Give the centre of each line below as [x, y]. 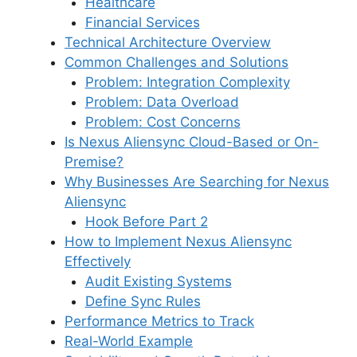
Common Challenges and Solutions [177, 63]
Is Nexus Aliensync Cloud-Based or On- [192, 142]
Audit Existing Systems [158, 282]
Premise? [94, 162]
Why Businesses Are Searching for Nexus [197, 182]
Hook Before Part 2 [146, 222]
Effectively [98, 262]
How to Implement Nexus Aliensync [178, 242]
